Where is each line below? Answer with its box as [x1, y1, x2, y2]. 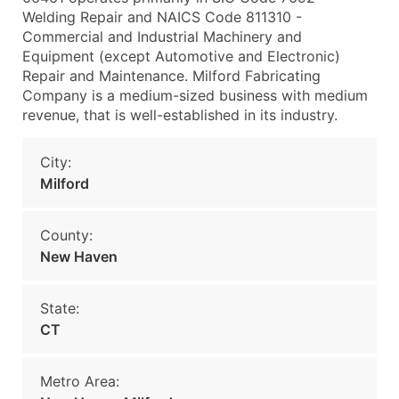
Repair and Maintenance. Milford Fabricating [22, 67, 321, 85]
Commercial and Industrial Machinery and [22, 28, 302, 45]
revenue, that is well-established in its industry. [22, 106, 338, 124]
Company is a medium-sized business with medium [22, 86, 368, 104]
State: [40, 299, 79, 317]
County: [40, 226, 93, 244]
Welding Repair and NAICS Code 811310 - [22, 8, 302, 26]
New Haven [40, 248, 118, 265]
